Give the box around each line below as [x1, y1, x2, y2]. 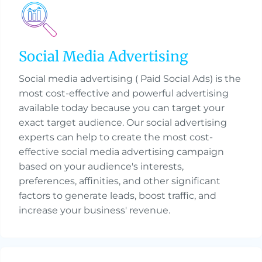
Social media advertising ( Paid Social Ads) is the [19, 73, 241, 85]
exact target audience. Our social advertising [19, 117, 227, 129]
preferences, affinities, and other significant [19, 175, 220, 187]
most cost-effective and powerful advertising [19, 88, 229, 99]
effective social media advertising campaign [19, 146, 224, 158]
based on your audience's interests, [19, 161, 184, 173]
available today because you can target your [19, 102, 225, 114]
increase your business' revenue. [19, 205, 170, 216]
